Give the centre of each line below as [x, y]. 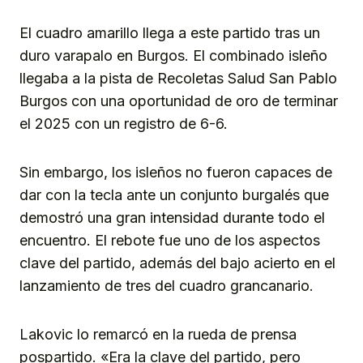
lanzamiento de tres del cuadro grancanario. [167, 285]
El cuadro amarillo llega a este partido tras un [170, 32]
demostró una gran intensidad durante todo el [172, 217]
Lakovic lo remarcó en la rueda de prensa [158, 334]
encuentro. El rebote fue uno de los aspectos [170, 240]
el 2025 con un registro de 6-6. [124, 123]
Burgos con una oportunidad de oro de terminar [179, 100]
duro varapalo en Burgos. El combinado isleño [173, 55]
